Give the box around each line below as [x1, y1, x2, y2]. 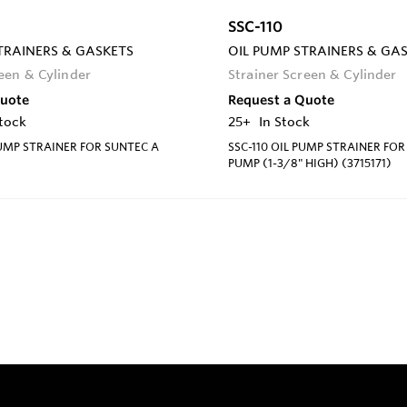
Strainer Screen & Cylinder [228, 65, 397, 83]
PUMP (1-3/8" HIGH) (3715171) [228, 154, 392, 170]
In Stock [259, 113, 310, 130]
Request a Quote [228, 91, 334, 108]
